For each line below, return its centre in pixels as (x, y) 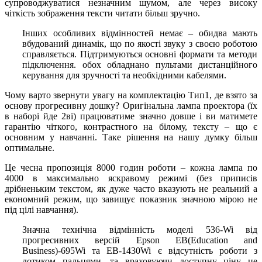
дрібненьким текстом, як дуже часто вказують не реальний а (131, 188)
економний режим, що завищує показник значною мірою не (131, 199)
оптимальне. (30, 147)
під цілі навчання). (42, 209)
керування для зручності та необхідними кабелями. (124, 75)
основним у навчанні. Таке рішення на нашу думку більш (131, 137)
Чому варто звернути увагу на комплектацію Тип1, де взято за (131, 95)
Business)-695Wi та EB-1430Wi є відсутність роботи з (140, 250)
